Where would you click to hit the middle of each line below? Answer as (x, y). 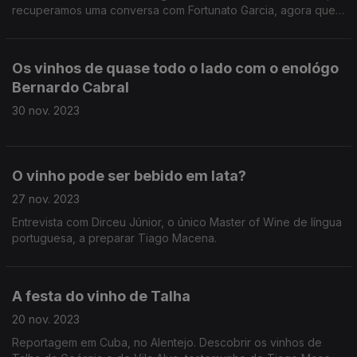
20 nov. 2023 (46, 319)
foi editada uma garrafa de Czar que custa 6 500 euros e (163, 26)
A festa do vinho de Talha (101, 296)
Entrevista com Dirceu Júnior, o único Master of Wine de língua (177, 222)
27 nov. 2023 (46, 199)
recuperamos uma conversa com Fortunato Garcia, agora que (174, 10)
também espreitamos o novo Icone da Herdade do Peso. (162, 42)
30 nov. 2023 (46, 110)
